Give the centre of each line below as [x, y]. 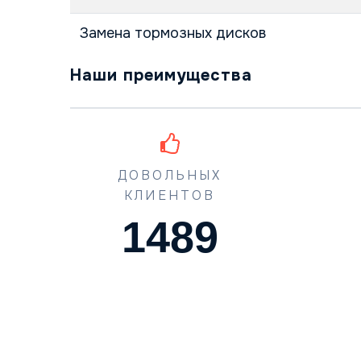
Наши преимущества [161, 75]
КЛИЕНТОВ [170, 195]
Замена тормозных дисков [173, 33]
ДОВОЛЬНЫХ [170, 175]
